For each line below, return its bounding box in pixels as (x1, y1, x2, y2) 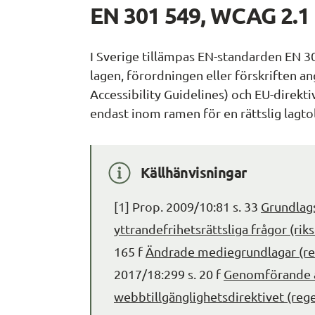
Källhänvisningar (141, 162, 247, 181)
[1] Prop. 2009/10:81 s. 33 (114, 198, 261, 214)
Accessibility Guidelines (90, 86, 224, 101)
